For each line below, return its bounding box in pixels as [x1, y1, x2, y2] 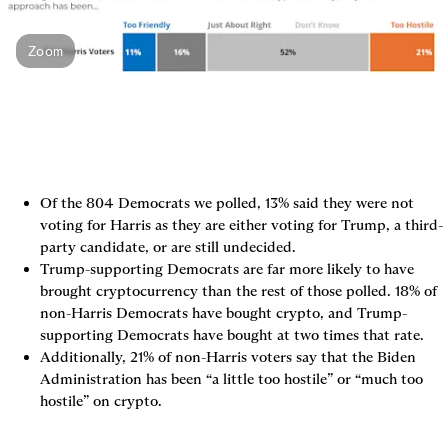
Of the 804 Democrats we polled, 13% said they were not [40, 194, 414, 213]
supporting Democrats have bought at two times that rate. [40, 326, 424, 345]
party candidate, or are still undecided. [40, 238, 296, 257]
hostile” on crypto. [40, 392, 162, 411]
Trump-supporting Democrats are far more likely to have [40, 260, 414, 279]
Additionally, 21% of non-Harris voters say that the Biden [40, 348, 416, 367]
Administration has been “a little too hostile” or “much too [40, 370, 423, 389]
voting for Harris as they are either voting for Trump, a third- [40, 216, 443, 235]
